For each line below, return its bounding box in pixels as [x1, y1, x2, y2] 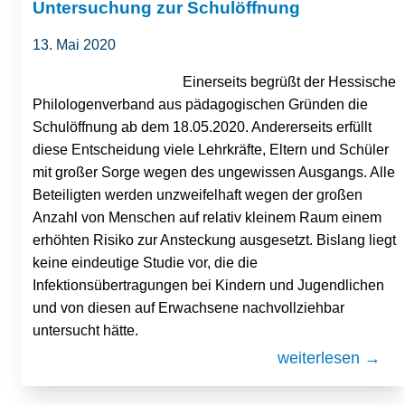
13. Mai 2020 [33, 36, 116, 52]
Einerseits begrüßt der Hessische [183, 73, 396, 89]
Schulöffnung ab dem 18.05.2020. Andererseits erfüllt [33, 118, 372, 135]
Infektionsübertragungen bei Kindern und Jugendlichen [33, 277, 384, 293]
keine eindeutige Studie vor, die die [33, 254, 258, 270]
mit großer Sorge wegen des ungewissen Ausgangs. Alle [33, 164, 395, 180]
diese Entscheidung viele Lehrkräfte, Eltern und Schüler [33, 141, 389, 157]
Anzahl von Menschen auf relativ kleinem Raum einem [33, 209, 381, 225]
